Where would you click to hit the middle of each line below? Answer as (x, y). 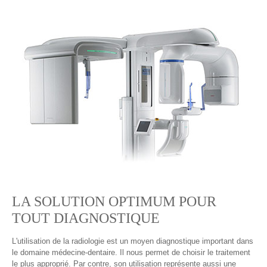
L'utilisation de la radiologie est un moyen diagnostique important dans (133, 241)
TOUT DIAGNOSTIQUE (86, 218)
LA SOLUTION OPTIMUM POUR (114, 202)
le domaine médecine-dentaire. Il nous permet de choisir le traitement (131, 253)
